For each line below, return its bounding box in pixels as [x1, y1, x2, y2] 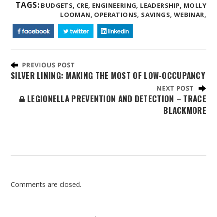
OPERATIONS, [94, 10, 139, 19]
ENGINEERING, [92, 1, 139, 10]
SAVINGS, [141, 10, 172, 19]
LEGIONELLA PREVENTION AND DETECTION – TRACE [25, 93, 206, 105]
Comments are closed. [11, 180, 81, 189]
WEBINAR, [173, 10, 206, 19]
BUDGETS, [41, 1, 75, 10]
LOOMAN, [60, 10, 93, 19]
